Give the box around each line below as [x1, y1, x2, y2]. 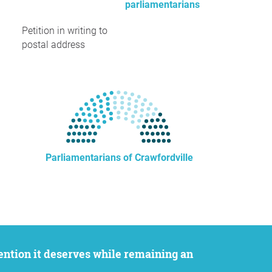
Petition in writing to [22, 25, 107, 36]
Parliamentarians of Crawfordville [45, 152, 193, 163]
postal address [22, 39, 85, 50]
